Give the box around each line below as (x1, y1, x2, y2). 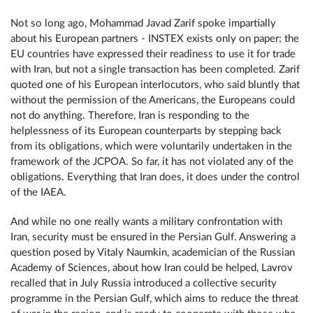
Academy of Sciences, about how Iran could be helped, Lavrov (10, 263, 293, 273)
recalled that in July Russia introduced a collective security (10, 278, 277, 289)
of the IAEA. (10, 187, 66, 198)
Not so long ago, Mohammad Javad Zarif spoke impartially (10, 18, 276, 29)
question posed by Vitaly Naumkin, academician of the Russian (10, 247, 295, 258)
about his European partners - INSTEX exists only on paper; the (10, 34, 299, 44)
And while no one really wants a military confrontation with (10, 217, 282, 227)
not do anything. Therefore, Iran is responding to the (10, 110, 249, 121)
